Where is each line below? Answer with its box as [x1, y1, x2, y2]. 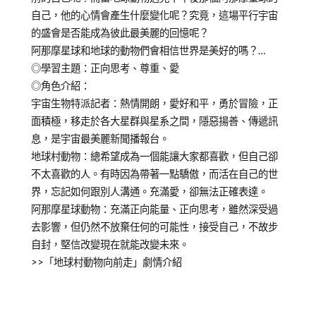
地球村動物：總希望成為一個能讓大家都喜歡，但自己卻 [30, 150, 278, 163]
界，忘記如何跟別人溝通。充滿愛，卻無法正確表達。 [30, 186, 268, 198]
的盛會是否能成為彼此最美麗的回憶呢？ [30, 27, 209, 39]
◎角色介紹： [30, 80, 90, 92]
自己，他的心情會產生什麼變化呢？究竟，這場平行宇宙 [30, 9, 278, 22]
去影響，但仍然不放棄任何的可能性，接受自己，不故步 [30, 221, 278, 233]
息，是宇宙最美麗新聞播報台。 [30, 133, 169, 145]
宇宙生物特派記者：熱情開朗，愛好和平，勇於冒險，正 [30, 97, 278, 110]
